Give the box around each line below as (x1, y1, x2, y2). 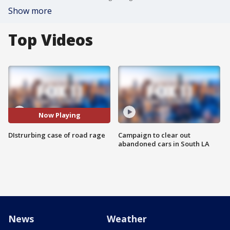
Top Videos (8, 29, 93, 50)
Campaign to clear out (118, 130, 190, 140)
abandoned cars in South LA (118, 139, 209, 148)
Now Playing (38, 110, 81, 120)
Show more (8, 5, 52, 16)
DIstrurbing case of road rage (8, 130, 105, 140)
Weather (107, 213, 147, 225)
